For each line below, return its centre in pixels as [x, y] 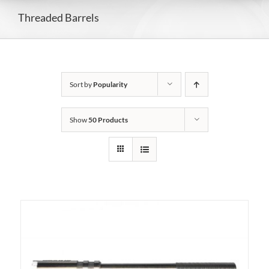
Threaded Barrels [59, 17]
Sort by [81, 84]
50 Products [108, 120]
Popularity [110, 84]
